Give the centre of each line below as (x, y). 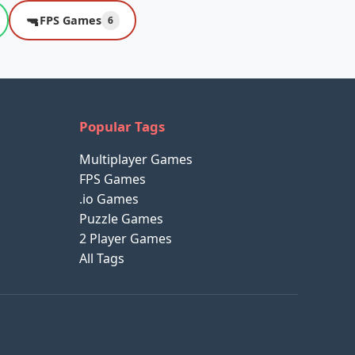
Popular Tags (122, 127)
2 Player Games (126, 239)
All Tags (102, 259)
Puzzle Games (121, 219)
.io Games (109, 199)
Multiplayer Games (136, 160)
